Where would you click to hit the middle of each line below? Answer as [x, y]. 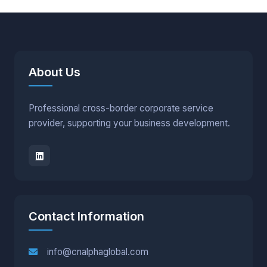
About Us [55, 72]
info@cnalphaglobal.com [98, 252]
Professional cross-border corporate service [121, 108]
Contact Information [86, 217]
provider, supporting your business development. [129, 123]
